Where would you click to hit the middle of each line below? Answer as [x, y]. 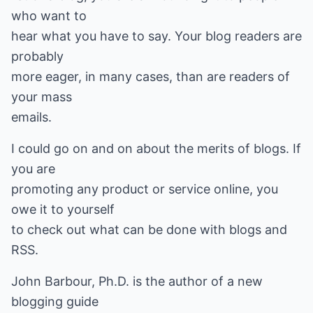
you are [33, 169]
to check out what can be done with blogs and [149, 230]
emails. [31, 117]
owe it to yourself [63, 209]
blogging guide [55, 301]
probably [37, 56]
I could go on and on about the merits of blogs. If [156, 148]
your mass [42, 97]
